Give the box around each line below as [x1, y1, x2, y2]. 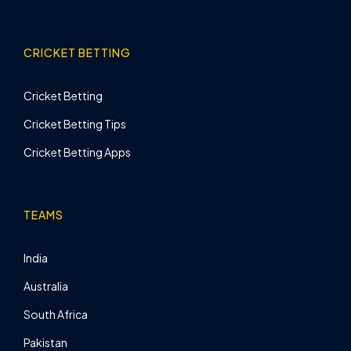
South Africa [24, 306, 88, 321]
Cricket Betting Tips [24, 116, 126, 131]
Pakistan [24, 335, 67, 349]
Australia [24, 278, 68, 293]
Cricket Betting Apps [24, 144, 131, 159]
